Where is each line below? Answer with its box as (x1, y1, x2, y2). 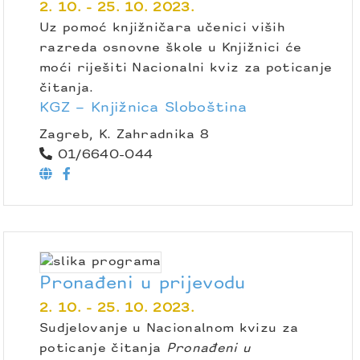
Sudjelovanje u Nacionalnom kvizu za (39, 321, 299, 335)
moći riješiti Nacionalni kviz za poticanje (39, 61, 333, 75)
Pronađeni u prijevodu (39, 275, 246, 292)
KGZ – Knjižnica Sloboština (39, 100, 247, 115)
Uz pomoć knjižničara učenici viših (39, 21, 285, 35)
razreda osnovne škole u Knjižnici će (39, 41, 302, 55)
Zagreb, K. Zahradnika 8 (39, 128, 210, 141)
